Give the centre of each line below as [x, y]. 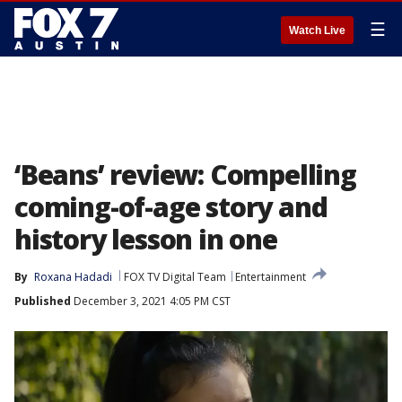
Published [43, 301]
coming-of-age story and [171, 207]
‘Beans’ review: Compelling [185, 175]
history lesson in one [146, 239]
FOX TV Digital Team [175, 277]
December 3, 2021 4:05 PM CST [151, 301]
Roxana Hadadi [73, 277]
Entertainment [271, 277]
